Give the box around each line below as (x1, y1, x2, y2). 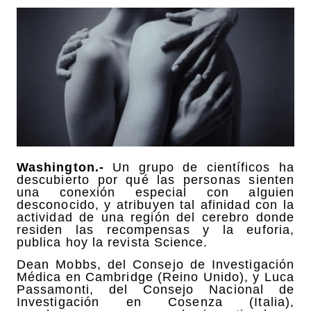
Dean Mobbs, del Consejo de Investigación (17, 257, 294, 271)
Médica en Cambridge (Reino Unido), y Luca (17, 269, 294, 284)
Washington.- (17, 160, 104, 174)
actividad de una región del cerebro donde (17, 210, 294, 224)
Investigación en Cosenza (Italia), (17, 294, 294, 309)
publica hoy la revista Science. (17, 235, 208, 249)
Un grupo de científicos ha (103, 160, 294, 174)
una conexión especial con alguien (17, 185, 294, 199)
